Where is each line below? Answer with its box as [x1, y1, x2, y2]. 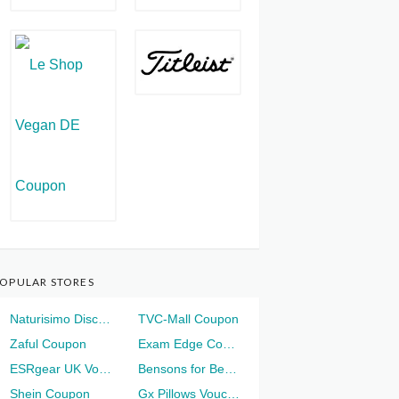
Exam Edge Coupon [223, 336, 235, 351]
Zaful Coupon [10, 336, 87, 351]
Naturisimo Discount [98, 311, 111, 326]
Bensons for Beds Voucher [224, 361, 237, 376]
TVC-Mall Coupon [138, 311, 239, 326]
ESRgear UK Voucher [99, 361, 112, 376]
